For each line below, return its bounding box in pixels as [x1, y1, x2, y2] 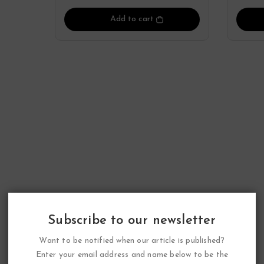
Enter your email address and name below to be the [35, 250, 229, 259]
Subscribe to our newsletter [48, 214, 216, 227]
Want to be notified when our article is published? [39, 236, 225, 245]
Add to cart [110, 15, 154, 24]
